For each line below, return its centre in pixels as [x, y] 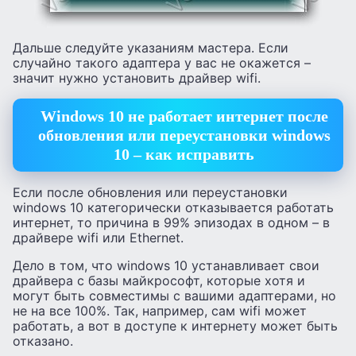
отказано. [43, 341]
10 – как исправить [184, 155]
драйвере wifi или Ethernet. [98, 237]
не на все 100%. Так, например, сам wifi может [160, 310]
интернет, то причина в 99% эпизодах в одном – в [171, 222]
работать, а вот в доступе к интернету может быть [175, 325]
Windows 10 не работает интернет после [184, 116]
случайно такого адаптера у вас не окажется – [162, 62]
